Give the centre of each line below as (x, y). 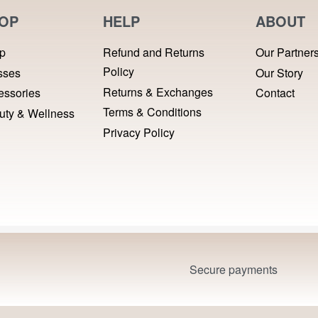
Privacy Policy (138, 132)
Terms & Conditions (152, 112)
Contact (275, 93)
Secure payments (234, 269)
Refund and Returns (153, 52)
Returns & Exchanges (158, 92)
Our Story (279, 72)
